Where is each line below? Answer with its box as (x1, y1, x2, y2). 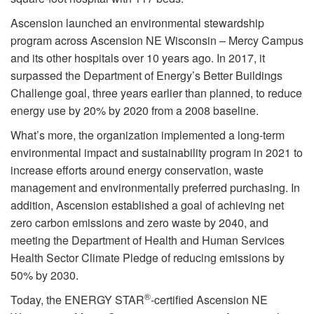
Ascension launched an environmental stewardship (11, 14, 264, 31)
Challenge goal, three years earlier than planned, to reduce (11, 84, 302, 101)
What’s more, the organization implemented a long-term (11, 126, 285, 143)
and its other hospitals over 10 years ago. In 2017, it (11, 49, 265, 66)
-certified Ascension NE (151, 291, 268, 308)
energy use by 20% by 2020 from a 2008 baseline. (11, 102, 261, 118)
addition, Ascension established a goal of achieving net (11, 196, 284, 213)
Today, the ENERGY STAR (11, 291, 144, 308)
